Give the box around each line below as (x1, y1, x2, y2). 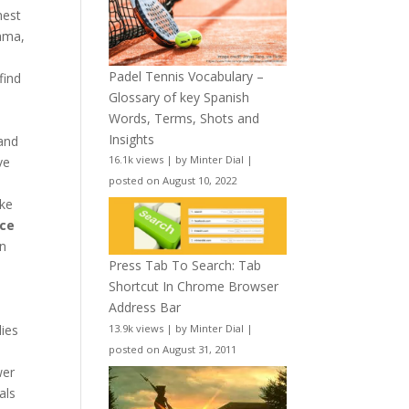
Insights (109, 130, 155, 148)
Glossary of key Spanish (109, 88, 250, 106)
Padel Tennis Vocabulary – (109, 67, 265, 85)
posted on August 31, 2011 (109, 341, 237, 356)
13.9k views (109, 320, 164, 335)
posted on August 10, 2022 (109, 173, 237, 188)
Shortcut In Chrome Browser (109, 277, 279, 295)
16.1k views (109, 152, 164, 167)
